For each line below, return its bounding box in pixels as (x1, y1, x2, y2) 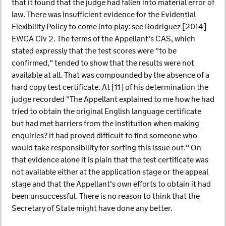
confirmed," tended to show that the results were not (12, 58, 194, 69)
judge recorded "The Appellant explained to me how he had (12, 94, 214, 105)
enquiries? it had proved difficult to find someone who (12, 131, 197, 141)
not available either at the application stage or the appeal (12, 167, 208, 178)
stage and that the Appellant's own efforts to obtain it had (12, 179, 211, 190)
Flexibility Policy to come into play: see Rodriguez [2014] (12, 22, 206, 32)
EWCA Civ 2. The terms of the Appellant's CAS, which (12, 34, 195, 44)
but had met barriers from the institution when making (12, 119, 199, 129)
